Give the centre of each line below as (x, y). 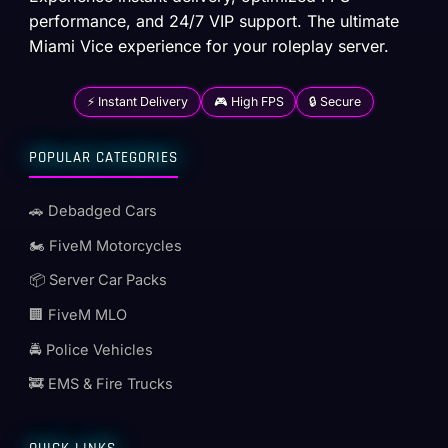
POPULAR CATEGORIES (104, 157)
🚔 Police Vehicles (91, 349)
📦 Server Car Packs (98, 280)
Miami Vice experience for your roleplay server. (209, 45)
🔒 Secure (334, 102)
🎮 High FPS (248, 102)
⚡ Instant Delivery (138, 102)
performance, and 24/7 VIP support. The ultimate (214, 20)
